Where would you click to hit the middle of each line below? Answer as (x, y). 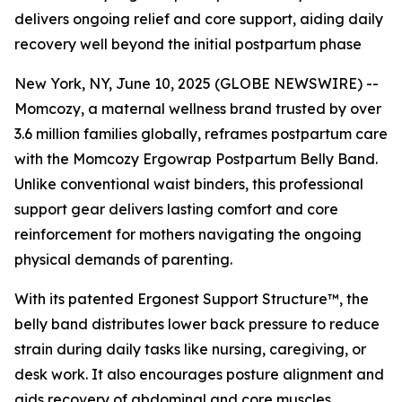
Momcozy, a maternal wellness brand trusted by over (198, 109)
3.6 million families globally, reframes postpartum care (201, 134)
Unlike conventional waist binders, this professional (189, 184)
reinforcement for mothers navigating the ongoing (188, 234)
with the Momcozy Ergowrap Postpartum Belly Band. (196, 159)
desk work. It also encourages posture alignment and (199, 374)
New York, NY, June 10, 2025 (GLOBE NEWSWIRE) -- (197, 83)
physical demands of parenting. (123, 259)
